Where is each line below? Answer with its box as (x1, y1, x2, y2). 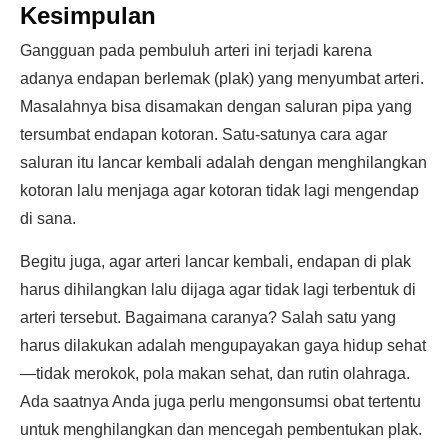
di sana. (20, 210, 76, 227)
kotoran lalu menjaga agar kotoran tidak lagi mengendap (20, 182, 419, 199)
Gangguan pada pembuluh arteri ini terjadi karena (20, 42, 372, 59)
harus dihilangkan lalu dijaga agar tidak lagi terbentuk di (20, 281, 416, 298)
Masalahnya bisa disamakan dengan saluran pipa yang (20, 98, 412, 115)
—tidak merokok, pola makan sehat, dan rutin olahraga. (20, 365, 410, 382)
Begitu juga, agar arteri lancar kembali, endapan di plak (20, 253, 411, 270)
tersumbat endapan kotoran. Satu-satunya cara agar (20, 126, 387, 143)
